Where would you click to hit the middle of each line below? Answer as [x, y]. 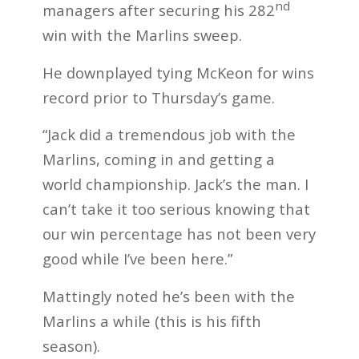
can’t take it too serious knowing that [176, 209]
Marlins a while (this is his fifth [151, 321]
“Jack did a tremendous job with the [169, 135]
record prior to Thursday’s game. [158, 97]
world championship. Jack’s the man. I [175, 184]
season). [71, 345]
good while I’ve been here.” [137, 259]
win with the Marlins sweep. [142, 35]
